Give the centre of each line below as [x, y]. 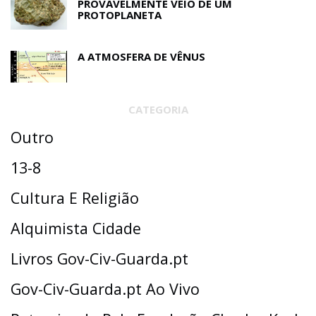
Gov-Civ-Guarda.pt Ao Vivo [105, 289]
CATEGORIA [158, 110]
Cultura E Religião [75, 198]
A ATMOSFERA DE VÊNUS [141, 56]
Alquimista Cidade [76, 229]
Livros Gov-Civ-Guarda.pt [99, 259]
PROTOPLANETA [120, 15]
